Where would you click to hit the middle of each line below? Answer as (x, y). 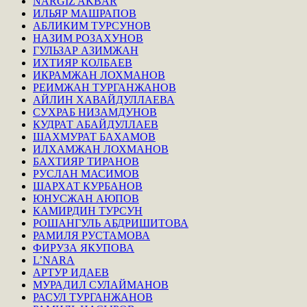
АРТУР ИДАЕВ (71, 272)
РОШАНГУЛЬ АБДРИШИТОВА (111, 223)
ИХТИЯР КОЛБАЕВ (83, 62)
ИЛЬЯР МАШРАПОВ (85, 13)
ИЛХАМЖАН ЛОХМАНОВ (101, 149)
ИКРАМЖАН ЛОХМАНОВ (99, 75)
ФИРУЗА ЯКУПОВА (84, 247)
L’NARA (54, 260)
